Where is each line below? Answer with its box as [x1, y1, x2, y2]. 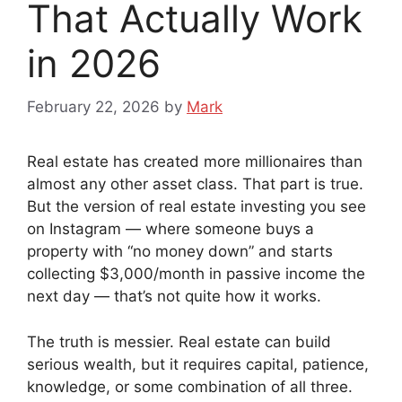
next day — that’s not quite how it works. [27, 287, 321, 306]
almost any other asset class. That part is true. [27, 175, 363, 194]
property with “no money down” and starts [27, 242, 333, 261]
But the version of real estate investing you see [27, 197, 366, 216]
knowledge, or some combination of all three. [27, 377, 353, 396]
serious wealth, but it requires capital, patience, [27, 354, 369, 373]
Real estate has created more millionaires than [27, 153, 363, 171]
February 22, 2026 [27, 98, 160, 117]
